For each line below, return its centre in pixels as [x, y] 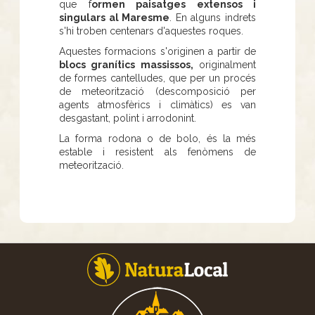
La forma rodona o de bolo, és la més [157, 138]
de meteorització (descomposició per [157, 91]
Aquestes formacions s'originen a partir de [157, 51]
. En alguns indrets [213, 17]
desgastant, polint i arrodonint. [129, 118]
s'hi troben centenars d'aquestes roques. [153, 31]
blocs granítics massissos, [126, 64]
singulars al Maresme [115, 17]
